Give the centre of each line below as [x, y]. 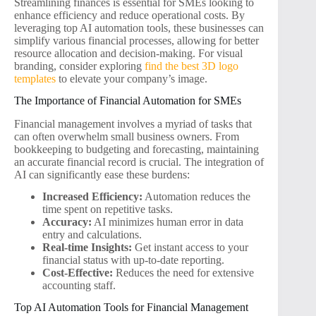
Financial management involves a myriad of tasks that [133, 123]
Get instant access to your [190, 247]
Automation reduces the [196, 196]
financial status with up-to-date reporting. [133, 260]
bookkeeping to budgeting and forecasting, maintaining [136, 149]
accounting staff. [79, 285]
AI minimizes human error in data [168, 221]
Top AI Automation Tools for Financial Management [131, 307]
